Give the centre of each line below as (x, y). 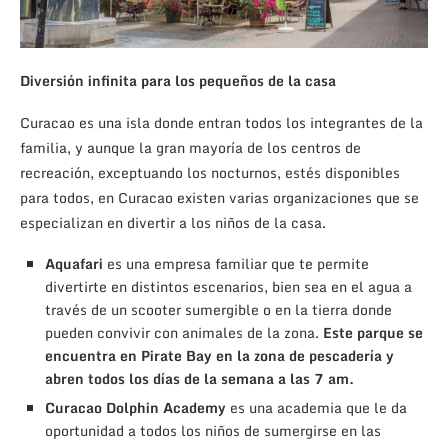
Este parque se (371, 333)
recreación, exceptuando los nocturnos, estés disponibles (210, 173)
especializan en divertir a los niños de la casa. (173, 223)
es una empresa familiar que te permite (236, 264)
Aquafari (74, 264)
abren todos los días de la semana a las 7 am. (199, 379)
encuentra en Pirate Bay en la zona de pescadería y (219, 356)
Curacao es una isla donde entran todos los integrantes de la (221, 123)
